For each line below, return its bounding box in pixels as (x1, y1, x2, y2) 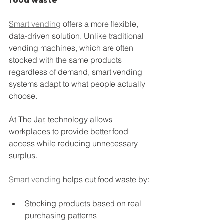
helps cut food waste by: (61, 174, 149, 184)
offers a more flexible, (61, 19, 140, 29)
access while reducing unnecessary (9, 138, 140, 148)
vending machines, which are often (9, 43, 135, 53)
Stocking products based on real (25, 198, 143, 208)
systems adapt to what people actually (9, 79, 147, 89)
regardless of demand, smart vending (9, 67, 144, 77)
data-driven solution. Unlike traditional (9, 31, 146, 41)
